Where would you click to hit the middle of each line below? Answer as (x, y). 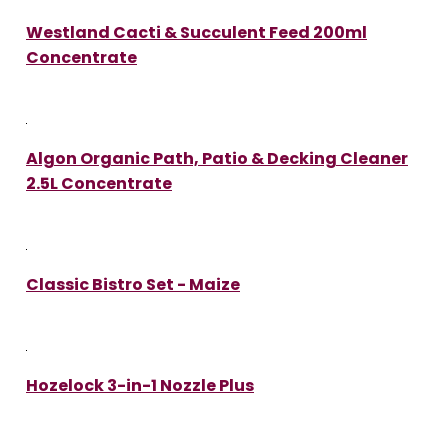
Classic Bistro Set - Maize (133, 284)
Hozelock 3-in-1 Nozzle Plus (140, 385)
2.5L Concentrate (99, 183)
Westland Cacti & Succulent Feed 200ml (196, 32)
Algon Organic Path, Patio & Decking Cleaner (217, 158)
